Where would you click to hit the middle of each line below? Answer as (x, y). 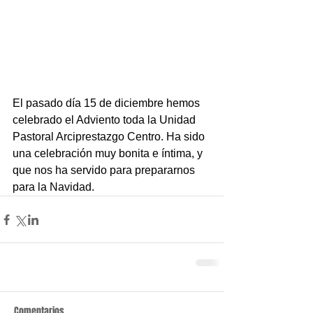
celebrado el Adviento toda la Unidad (105, 120)
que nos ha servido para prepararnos (105, 170)
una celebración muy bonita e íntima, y (109, 153)
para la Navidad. (53, 187)
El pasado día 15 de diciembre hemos (108, 103)
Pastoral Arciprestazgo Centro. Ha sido (110, 137)
